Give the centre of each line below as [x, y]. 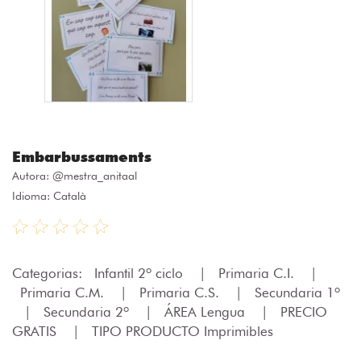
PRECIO [304, 311]
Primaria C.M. [64, 292]
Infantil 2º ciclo [141, 273]
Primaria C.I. [258, 273]
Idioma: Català [49, 195]
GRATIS [36, 331]
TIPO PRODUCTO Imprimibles [183, 331]
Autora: [32, 175]
